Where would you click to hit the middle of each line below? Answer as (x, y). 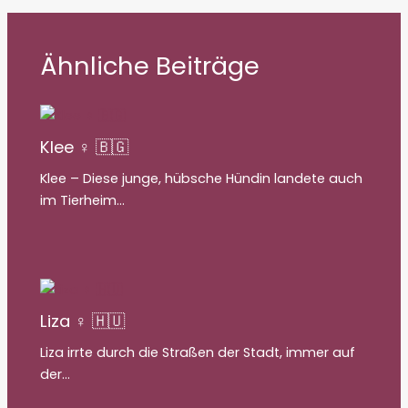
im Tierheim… (83, 201)
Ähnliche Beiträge (150, 66)
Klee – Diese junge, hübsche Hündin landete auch (202, 179)
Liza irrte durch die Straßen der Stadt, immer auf (198, 352)
